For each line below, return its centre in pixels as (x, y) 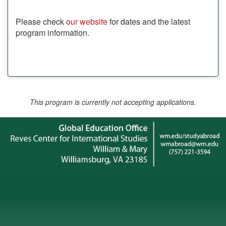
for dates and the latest (149, 22)
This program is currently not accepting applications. (113, 102)
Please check (41, 22)
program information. (52, 33)
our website (87, 22)
